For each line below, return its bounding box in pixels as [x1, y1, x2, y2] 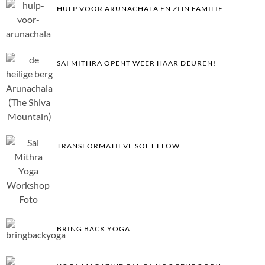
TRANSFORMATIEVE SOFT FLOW [56, 141, 180, 150]
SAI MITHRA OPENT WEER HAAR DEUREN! [56, 58, 216, 67]
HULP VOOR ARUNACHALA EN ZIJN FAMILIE [56, 4, 223, 13]
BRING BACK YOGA [56, 224, 130, 233]
